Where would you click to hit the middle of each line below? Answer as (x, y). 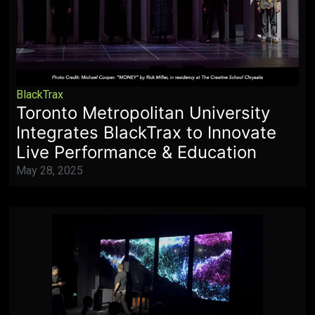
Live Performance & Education (137, 152)
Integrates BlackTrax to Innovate (147, 132)
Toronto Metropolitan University (143, 112)
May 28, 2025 (50, 170)
